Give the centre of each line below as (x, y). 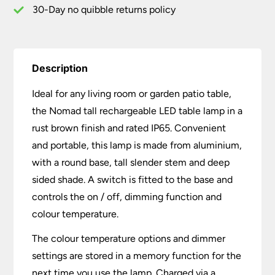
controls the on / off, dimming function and (127, 197)
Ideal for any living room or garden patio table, (132, 94)
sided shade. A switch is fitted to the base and (133, 180)
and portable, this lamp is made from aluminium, (137, 145)
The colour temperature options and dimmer (129, 239)
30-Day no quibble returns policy (104, 10)
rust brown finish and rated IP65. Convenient (129, 128)
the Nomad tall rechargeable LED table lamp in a (137, 111)
